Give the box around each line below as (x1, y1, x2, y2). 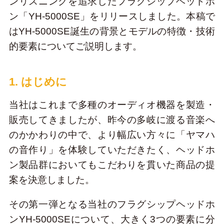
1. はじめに (8, 75, 67, 88)
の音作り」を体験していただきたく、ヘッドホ (8, 144, 215, 155)
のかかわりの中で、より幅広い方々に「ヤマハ (8, 129, 215, 140)
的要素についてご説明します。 (8, 40, 142, 51)
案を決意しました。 (8, 174, 94, 185)
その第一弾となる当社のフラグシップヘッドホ (8, 199, 215, 210)
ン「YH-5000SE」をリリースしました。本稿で (8, 10, 215, 21)
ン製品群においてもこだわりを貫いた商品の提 (8, 159, 215, 170)
